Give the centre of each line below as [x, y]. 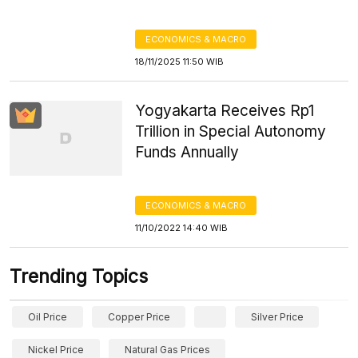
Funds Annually [187, 152]
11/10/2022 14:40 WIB [182, 228]
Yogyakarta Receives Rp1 [225, 111]
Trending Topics [79, 276]
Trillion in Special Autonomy [231, 131]
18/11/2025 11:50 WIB [180, 62]
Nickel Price [56, 350]
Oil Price [48, 317]
